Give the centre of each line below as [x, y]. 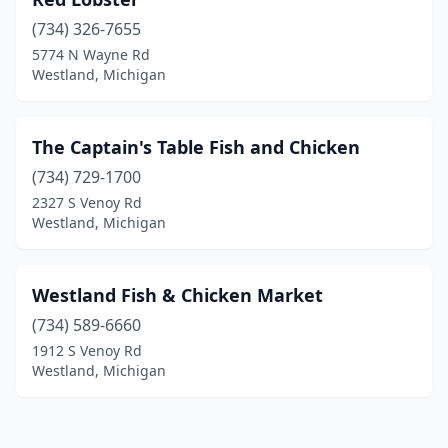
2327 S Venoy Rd [87, 202]
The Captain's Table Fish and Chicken [196, 147]
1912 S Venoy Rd [87, 350]
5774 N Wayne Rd [91, 54]
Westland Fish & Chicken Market [177, 295]
